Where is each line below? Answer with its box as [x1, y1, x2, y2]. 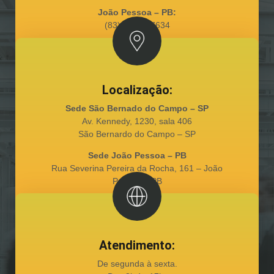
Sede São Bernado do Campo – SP [65, 103, 209, 113]
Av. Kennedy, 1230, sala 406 [82, 116, 192, 126]
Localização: [102, 82, 172, 97]
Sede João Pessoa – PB [87, 150, 187, 160]
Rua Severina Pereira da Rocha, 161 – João [51, 163, 223, 173]
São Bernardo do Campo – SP [78, 128, 196, 139]
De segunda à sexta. [97, 259, 177, 269]
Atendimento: [99, 238, 175, 253]
